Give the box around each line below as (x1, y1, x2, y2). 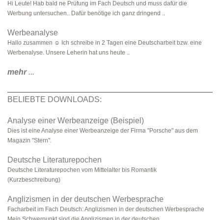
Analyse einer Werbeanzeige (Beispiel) (7, 116, 144, 125)
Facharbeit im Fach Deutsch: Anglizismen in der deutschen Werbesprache (7, 206, 204, 213)
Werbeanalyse (7, 28, 58, 37)
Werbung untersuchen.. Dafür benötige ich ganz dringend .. (7, 10, 165, 17)
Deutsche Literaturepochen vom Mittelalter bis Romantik (7, 166, 157, 173)
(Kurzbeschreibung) (7, 176, 60, 183)
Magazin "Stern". (7, 137, 52, 144)
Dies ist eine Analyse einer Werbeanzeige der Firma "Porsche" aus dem (7, 127, 198, 134)
